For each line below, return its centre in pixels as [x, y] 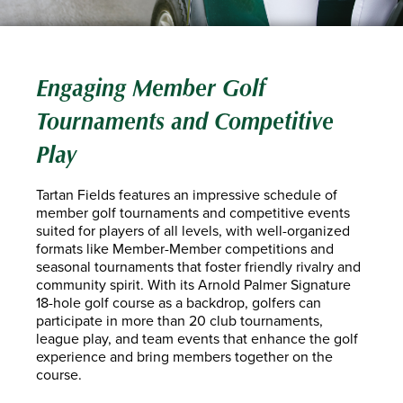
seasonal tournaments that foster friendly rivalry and [198, 267]
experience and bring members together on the [184, 357]
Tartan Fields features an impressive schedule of [187, 195]
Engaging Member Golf [151, 88]
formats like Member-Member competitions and [185, 249]
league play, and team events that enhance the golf [197, 339]
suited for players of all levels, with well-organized [193, 231]
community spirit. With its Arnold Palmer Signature [193, 285]
